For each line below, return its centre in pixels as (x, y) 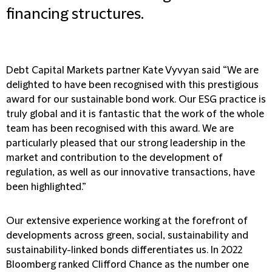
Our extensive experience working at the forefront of (127, 221)
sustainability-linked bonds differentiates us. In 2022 (124, 250)
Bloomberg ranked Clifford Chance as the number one (127, 265)
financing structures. (75, 15)
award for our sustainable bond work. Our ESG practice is (136, 100)
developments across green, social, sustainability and (127, 236)
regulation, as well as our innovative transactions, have (131, 172)
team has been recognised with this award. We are (120, 129)
